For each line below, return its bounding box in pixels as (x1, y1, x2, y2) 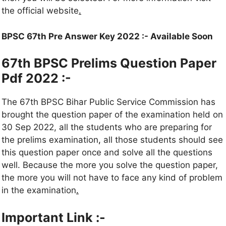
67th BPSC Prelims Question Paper (2, 55, 216, 71)
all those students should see (101, 135, 223, 145)
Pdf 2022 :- (2, 71, 71, 86)
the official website (2, 6, 79, 16)
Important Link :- (2, 209, 105, 225)
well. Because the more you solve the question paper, (2, 160, 218, 171)
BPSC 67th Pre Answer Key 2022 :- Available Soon (2, 31, 215, 41)
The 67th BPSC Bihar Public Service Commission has (2, 97, 215, 107)
